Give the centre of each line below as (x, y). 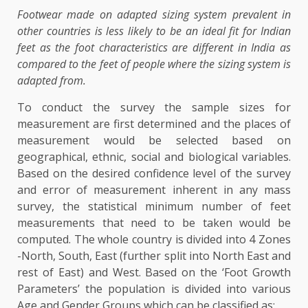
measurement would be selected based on (154, 140)
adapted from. (53, 80)
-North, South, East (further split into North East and (154, 256)
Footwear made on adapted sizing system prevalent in (154, 14)
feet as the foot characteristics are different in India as (154, 47)
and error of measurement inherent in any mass (154, 190)
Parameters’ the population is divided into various (154, 289)
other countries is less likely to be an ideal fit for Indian (154, 31)
